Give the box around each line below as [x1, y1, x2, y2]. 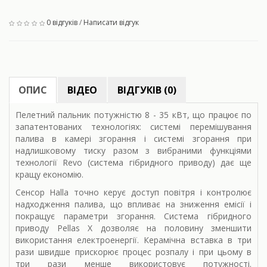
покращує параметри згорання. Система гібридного [15, 210, 252, 222]
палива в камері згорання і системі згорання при [15, 133, 252, 145]
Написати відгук [83, 17, 139, 28]
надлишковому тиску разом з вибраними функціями [15, 145, 252, 157]
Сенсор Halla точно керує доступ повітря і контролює [15, 187, 252, 198]
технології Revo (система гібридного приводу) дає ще [15, 157, 252, 169]
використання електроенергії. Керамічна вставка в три [15, 234, 252, 246]
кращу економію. [15, 169, 83, 181]
